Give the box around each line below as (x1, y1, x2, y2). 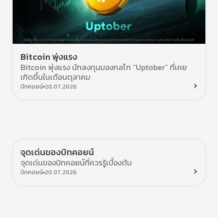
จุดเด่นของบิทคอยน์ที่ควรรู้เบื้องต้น (20, 156, 132, 168)
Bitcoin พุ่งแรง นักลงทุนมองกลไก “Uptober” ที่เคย (20, 61, 187, 73)
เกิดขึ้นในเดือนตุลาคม (20, 71, 91, 83)
